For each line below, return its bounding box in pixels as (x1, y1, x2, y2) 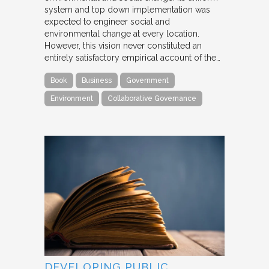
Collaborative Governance (107, 94, 196, 103)
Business (82, 76, 112, 85)
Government (126, 76, 169, 85)
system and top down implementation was (44, 4, 210, 14)
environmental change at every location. (44, 28, 199, 38)
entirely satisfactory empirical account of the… (44, 52, 220, 62)
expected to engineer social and (44, 16, 170, 26)
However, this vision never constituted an (44, 40, 202, 50)
